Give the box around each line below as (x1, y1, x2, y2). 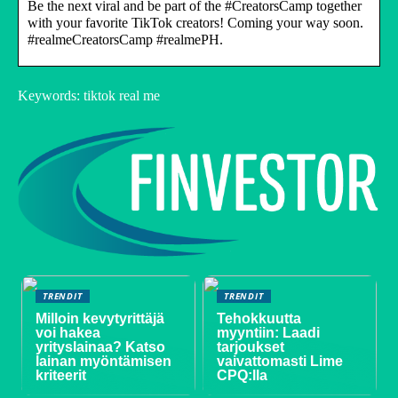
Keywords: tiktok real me (18, 87, 160, 103)
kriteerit (36, 367, 87, 383)
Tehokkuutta (217, 310, 302, 326)
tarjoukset (217, 338, 285, 354)
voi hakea (36, 324, 101, 340)
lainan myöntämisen (36, 353, 172, 369)
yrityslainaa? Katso (36, 338, 166, 354)
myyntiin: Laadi (217, 324, 321, 340)
